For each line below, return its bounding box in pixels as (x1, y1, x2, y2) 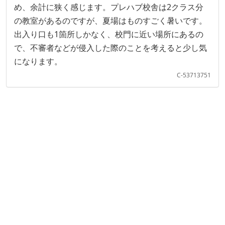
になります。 (14, 56, 62, 67)
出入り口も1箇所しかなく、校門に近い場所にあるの (14, 29, 203, 40)
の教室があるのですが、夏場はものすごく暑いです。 (14, 15, 207, 26)
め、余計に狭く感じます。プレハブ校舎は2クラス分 (14, 2, 203, 13)
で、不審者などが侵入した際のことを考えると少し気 (14, 42, 207, 53)
